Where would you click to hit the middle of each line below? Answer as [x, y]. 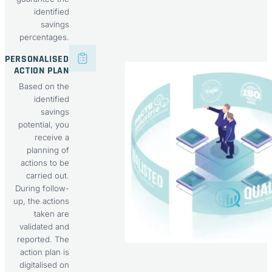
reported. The [43, 239]
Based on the [44, 86]
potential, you [43, 124]
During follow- [42, 188]
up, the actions [41, 201]
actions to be [45, 162]
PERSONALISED [37, 59]
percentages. [44, 37]
